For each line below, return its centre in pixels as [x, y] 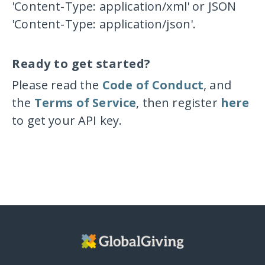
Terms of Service [85, 102]
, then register [178, 102]
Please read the [57, 85]
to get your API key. [67, 120]
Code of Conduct [153, 85]
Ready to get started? [81, 63]
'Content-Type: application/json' [103, 24]
